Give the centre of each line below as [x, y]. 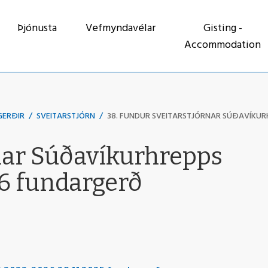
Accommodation [223, 45]
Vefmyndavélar [121, 28]
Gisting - [223, 28]
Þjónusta [37, 28]
